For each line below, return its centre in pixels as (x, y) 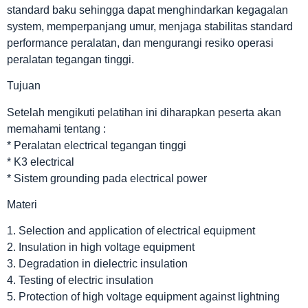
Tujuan (24, 86)
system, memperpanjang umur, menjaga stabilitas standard (150, 26)
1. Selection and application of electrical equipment (131, 231)
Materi (22, 205)
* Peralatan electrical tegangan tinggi (97, 145)
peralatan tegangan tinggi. (70, 59)
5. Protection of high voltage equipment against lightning (143, 297)
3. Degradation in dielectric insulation (97, 264)
